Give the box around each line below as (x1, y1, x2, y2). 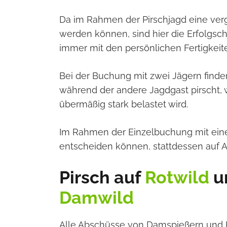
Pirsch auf (59, 167, 145, 187)
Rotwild (145, 167, 213, 187)
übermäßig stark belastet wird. (59, 98, 188, 109)
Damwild (59, 187, 134, 208)
